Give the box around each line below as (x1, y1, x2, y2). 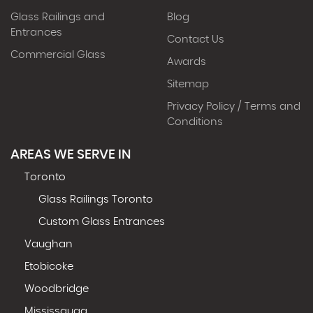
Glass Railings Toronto (38, 194, 153, 205)
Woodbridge (24, 283, 89, 294)
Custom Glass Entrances (38, 216, 165, 227)
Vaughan (24, 238, 73, 249)
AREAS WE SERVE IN (10, 147, 131, 161)
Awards (167, 56, 206, 67)
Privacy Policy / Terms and (167, 101, 300, 112)
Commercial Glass (10, 49, 105, 60)
